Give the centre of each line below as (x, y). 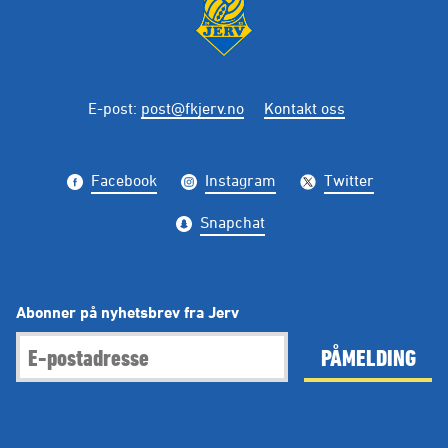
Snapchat (232, 221)
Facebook (123, 179)
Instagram (240, 179)
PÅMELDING (368, 356)
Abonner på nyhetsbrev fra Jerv (127, 311)
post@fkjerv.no (192, 107)
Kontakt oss (304, 107)
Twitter (348, 179)
